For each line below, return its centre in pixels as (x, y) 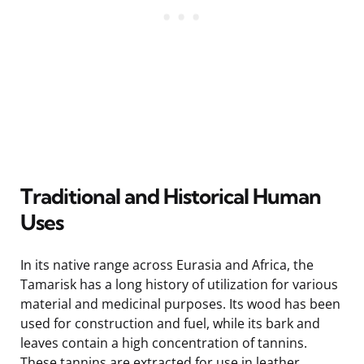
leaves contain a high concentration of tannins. (164, 342)
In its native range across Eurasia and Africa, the (167, 264)
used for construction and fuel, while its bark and (170, 323)
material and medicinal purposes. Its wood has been (180, 303)
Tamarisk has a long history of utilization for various (179, 284)
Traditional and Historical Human (171, 196)
